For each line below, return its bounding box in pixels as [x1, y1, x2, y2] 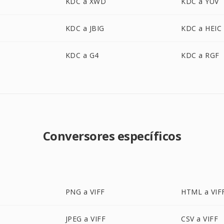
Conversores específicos [42, 127, 181, 144]
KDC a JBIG [65, 23, 104, 33]
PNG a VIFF [65, 187, 105, 196]
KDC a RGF [181, 50, 219, 60]
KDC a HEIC [181, 23, 222, 33]
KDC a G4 [65, 50, 99, 60]
